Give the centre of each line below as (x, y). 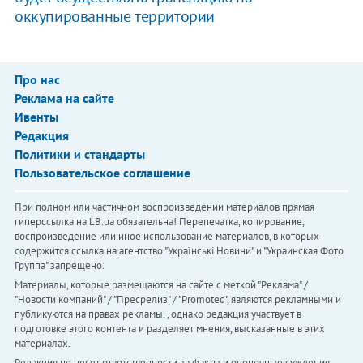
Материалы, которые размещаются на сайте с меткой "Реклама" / (161, 285)
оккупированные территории (114, 17)
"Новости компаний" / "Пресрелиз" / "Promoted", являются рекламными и (177, 300)
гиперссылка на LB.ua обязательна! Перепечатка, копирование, (159, 222)
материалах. (42, 344)
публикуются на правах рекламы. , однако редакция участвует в (158, 314)
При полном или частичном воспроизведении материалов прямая (164, 207)
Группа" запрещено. (59, 266)
